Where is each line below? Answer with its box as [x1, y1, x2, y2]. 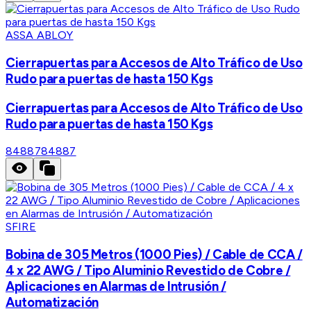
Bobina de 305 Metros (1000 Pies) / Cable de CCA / [6, 246, 303, 263]
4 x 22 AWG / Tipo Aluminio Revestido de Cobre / [6, 262, 291, 279]
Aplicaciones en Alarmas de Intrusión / [6, 278, 226, 295]
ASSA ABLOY [6, 28, 74, 42]
